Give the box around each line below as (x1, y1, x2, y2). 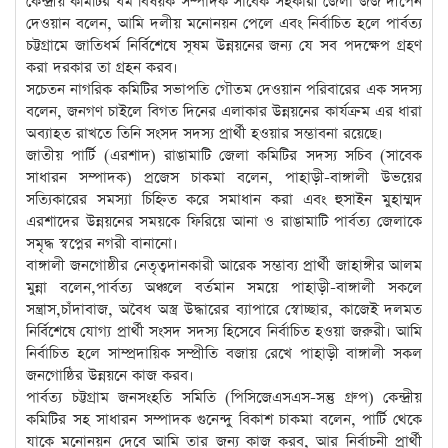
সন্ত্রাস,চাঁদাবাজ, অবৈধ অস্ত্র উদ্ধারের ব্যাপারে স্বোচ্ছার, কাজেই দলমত (26, 299, 422, 320)
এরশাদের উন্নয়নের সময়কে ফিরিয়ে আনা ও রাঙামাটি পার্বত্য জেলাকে (26, 211, 422, 232)
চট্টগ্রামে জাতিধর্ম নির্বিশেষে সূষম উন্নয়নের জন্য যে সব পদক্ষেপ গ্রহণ (26, 35, 422, 56)
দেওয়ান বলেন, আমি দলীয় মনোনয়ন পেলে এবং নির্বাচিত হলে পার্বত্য (26, 13, 422, 34)
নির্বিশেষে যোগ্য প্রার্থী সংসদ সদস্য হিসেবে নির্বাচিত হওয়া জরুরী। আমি (26, 321, 422, 342)
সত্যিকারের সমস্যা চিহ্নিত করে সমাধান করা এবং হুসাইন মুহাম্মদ (26, 189, 422, 210)
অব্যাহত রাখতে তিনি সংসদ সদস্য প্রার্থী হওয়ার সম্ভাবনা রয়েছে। (26, 123, 383, 144)
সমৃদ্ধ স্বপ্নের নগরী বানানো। (26, 233, 178, 254)
